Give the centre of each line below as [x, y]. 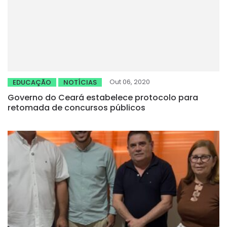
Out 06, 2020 [130, 82]
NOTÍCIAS [80, 82]
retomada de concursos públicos [77, 107]
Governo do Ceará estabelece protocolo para [103, 97]
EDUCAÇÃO [32, 82]
